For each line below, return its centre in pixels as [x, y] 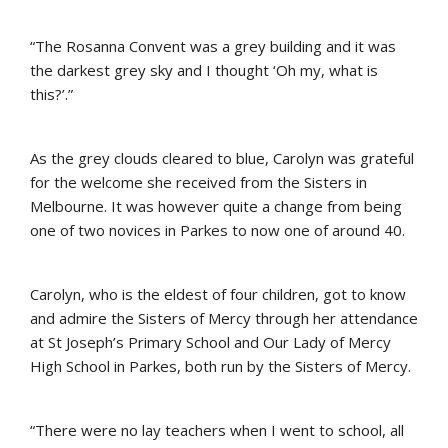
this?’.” [51, 94]
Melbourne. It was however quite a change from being [216, 206]
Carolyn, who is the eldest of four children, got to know [218, 294]
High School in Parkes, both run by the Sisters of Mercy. [220, 366]
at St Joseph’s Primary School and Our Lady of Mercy [210, 342]
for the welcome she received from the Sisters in [198, 182]
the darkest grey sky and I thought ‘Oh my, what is [204, 70]
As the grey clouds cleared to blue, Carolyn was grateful [222, 158]
